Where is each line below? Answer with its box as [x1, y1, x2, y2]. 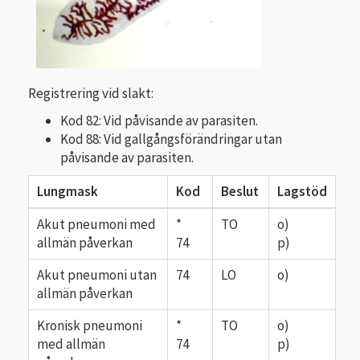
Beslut [221, 182, 259, 201]
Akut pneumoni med [37, 215, 156, 234]
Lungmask [37, 182, 98, 201]
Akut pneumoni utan [37, 266, 157, 284]
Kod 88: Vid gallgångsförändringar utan [60, 129, 282, 148]
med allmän [37, 335, 105, 354]
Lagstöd [277, 182, 327, 201]
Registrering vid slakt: [28, 84, 156, 103]
